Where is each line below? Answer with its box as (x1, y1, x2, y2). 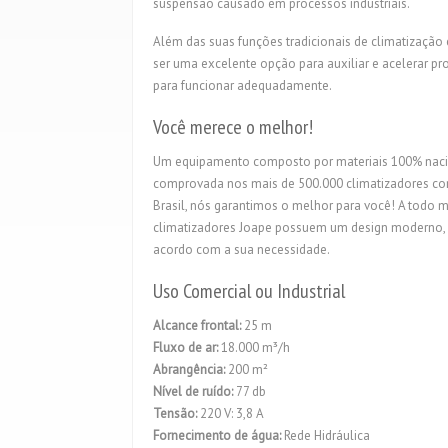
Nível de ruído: (153, 383, 233, 400)
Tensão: (153, 405, 197, 422)
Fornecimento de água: (153, 427, 284, 444)
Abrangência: (153, 361, 228, 378)
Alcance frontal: (153, 317, 241, 334)
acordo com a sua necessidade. (153, 241, 330, 258)
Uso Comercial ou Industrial (153, 278, 345, 304)
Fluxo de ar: (153, 339, 218, 356)
